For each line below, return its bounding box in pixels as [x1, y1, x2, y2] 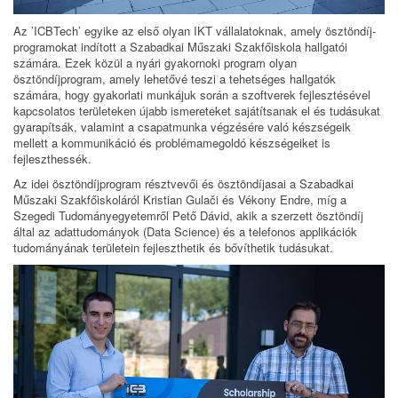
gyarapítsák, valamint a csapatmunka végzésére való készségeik [13, 117, 351, 135]
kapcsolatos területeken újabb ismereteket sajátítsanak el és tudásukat [13, 101, 380, 119]
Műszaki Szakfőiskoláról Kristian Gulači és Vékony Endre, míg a [13, 190, 346, 208]
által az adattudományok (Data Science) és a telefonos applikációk [13, 222, 357, 240]
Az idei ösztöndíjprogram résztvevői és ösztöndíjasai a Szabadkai [13, 174, 354, 192]
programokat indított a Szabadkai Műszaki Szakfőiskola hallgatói [13, 37, 347, 55]
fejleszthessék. [13, 149, 92, 167]
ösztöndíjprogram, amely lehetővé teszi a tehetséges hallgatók [13, 69, 336, 87]
